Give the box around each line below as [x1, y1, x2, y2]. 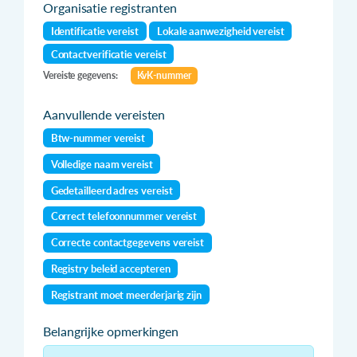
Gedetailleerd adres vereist [50, 183, 173, 197]
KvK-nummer [136, 69, 191, 81]
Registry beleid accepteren [50, 262, 171, 275]
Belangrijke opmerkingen [43, 324, 179, 339]
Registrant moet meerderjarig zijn [50, 288, 202, 301]
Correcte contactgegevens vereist [50, 236, 205, 249]
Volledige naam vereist [50, 157, 153, 171]
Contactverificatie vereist [50, 47, 167, 61]
